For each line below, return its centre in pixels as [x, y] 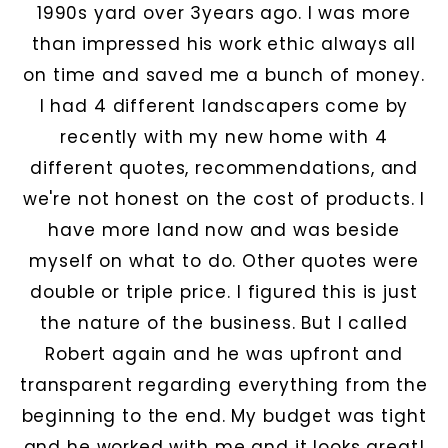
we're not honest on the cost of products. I [224, 199]
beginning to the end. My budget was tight [224, 416]
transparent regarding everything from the [224, 385]
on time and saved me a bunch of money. [224, 75]
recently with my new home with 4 [224, 137]
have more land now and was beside [224, 230]
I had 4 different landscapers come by [224, 106]
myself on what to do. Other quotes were [224, 261]
